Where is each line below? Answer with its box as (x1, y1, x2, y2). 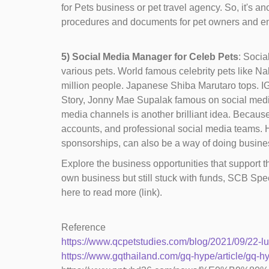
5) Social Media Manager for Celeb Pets (61, 52, 238, 62)
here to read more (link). (61, 187, 162, 198)
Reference (61, 222, 106, 232)
